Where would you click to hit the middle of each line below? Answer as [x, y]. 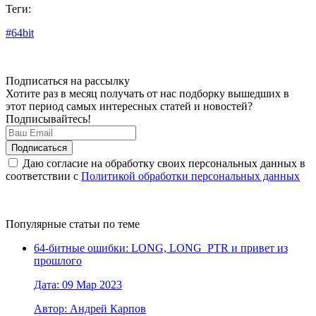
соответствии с [43, 176]
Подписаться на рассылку [68, 80]
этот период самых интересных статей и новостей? [129, 106]
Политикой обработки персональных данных [190, 176]
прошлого [58, 260]
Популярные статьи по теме [73, 224]
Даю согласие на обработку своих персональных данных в [163, 163]
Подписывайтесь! [48, 119]
